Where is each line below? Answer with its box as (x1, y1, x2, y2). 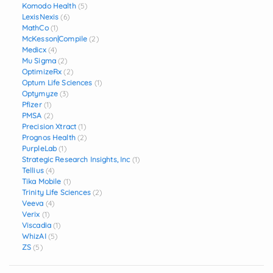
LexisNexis (21, 12, 59, 21)
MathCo (21, 23, 49, 32)
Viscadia (21, 221, 51, 230)
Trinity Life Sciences (21, 188, 91, 197)
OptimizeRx (21, 67, 62, 76)
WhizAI (21, 232, 46, 241)
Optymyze (21, 89, 58, 98)
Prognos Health (21, 133, 76, 142)
